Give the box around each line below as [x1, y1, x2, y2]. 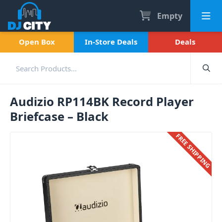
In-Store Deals [84, 37, 137, 47]
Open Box [19, 37, 55, 47]
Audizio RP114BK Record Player [10, 93, 194, 110]
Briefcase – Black [10, 108, 109, 124]
